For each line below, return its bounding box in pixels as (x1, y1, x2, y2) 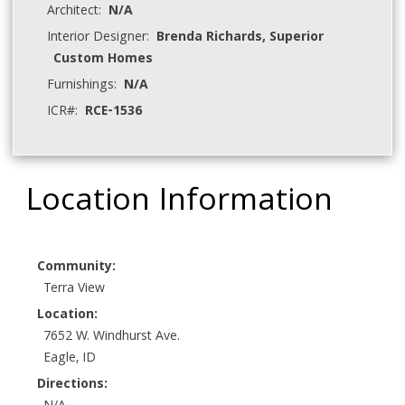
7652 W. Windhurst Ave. (43, 325, 181, 348)
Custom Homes (53, 48, 154, 71)
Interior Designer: (47, 26, 157, 49)
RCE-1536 (85, 100, 143, 123)
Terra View (43, 278, 106, 300)
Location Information (26, 176, 334, 230)
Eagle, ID (43, 347, 97, 370)
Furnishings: (47, 74, 125, 97)
